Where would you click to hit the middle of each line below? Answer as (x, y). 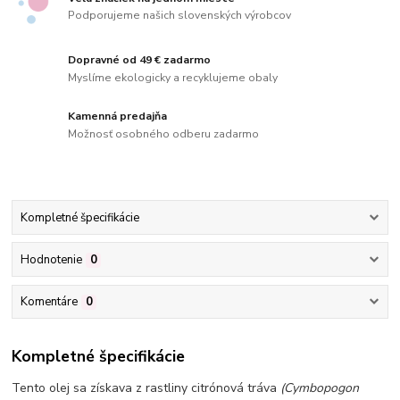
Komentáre (49, 302)
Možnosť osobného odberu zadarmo (164, 133)
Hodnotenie (51, 260)
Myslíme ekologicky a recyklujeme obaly (173, 77)
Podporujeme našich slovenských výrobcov (180, 16)
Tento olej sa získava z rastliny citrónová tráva (146, 387)
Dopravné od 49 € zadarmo (140, 60)
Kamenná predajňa (118, 116)
